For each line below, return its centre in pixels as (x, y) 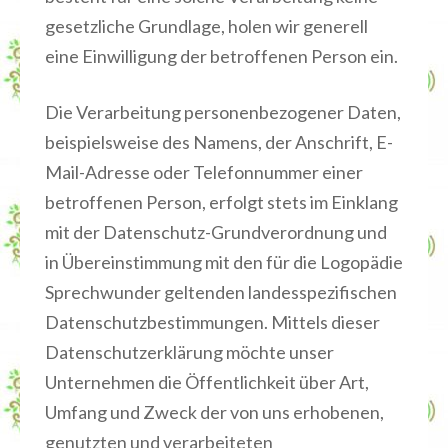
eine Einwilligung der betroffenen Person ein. (221, 56)
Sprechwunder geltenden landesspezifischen (221, 292)
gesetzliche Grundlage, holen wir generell (206, 26)
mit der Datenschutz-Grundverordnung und (216, 232)
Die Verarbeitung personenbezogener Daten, (223, 112)
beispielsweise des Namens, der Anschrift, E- (219, 142)
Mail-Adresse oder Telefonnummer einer (204, 172)
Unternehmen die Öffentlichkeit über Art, (207, 382)
